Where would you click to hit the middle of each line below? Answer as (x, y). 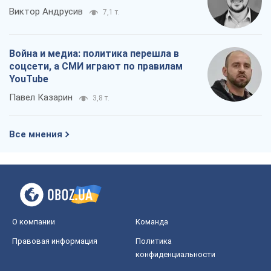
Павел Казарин (41, 98)
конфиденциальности (175, 255)
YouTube (29, 79)
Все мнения (36, 135)
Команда (152, 222)
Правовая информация (55, 241)
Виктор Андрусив (46, 12)
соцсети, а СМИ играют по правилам (96, 67)
